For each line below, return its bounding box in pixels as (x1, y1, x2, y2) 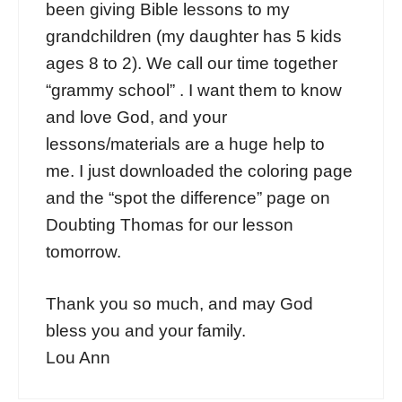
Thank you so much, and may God (46, 294, 313, 314)
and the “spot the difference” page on (46, 188, 330, 207)
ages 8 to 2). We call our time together (46, 53, 337, 73)
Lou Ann (46, 348, 110, 368)
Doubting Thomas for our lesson (46, 214, 293, 234)
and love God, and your (46, 107, 227, 127)
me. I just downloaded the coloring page (46, 161, 353, 180)
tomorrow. (46, 241, 121, 261)
